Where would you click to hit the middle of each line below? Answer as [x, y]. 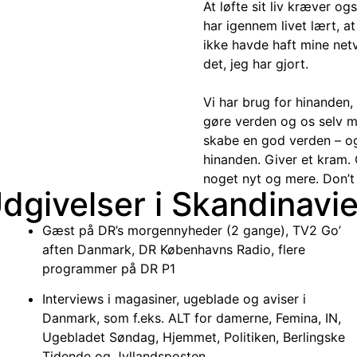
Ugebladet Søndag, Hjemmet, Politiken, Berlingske [193, 337]
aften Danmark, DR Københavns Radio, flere [173, 249]
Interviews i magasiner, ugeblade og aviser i [174, 299]
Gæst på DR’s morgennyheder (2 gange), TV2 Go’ [191, 230]
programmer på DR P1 [108, 268]
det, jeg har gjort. [255, 63]
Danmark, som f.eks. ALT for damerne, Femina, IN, [191, 318]
